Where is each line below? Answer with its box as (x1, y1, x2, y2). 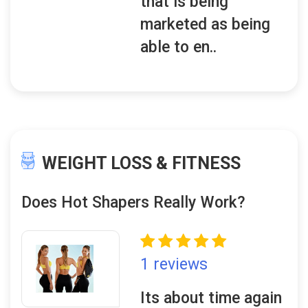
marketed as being (140, 15, 271, 34)
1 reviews (140, 255, 208, 274)
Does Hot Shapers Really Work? (21, 193, 245, 212)
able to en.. (140, 38, 217, 56)
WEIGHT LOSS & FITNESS (42, 153, 241, 173)
